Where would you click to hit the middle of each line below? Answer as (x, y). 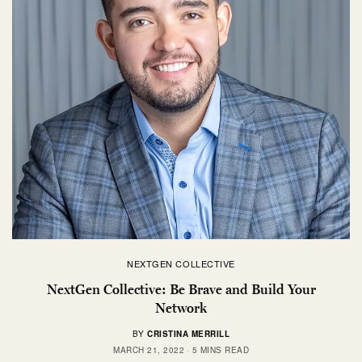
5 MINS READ (220, 350)
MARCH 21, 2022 (149, 350)
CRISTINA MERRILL (189, 334)
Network (181, 308)
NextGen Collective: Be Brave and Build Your (181, 290)
